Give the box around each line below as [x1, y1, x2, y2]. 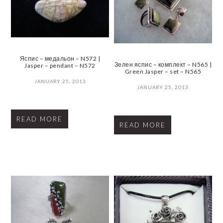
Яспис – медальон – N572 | [19, 55, 101, 63]
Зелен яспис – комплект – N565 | [114, 61, 212, 69]
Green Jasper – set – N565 [124, 68, 202, 76]
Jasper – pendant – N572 [24, 62, 96, 70]
